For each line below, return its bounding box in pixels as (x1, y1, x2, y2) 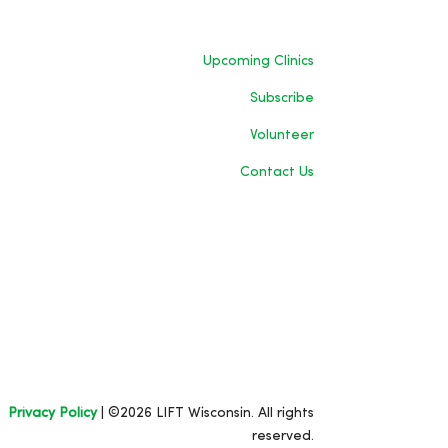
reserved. (251, 428, 314, 444)
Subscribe (249, 90, 314, 106)
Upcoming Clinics (202, 53, 314, 69)
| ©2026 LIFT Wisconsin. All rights (96, 405, 314, 421)
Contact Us (239, 164, 314, 180)
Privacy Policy (7, 405, 97, 421)
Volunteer (249, 127, 314, 143)
